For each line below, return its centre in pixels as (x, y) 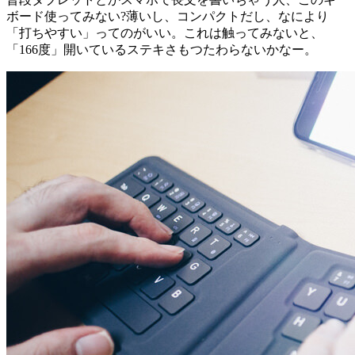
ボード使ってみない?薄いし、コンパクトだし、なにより (168, 16)
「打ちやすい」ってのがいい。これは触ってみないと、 (165, 32)
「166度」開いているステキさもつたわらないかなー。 (162, 49)
